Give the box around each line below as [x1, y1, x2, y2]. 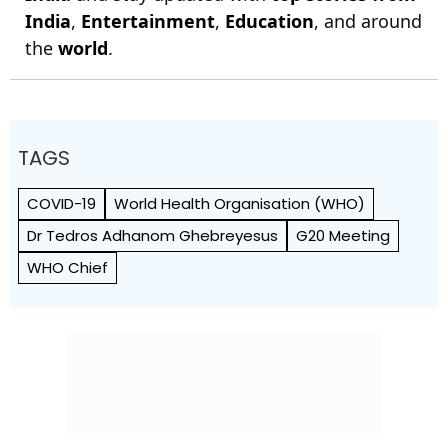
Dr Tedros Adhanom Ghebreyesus [27, 224, 278, 246]
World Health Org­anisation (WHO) [114, 192, 365, 214]
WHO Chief [27, 256, 108, 278]
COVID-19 [27, 192, 96, 214]
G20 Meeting [296, 224, 390, 246]
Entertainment [81, 8, 215, 33]
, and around [314, 8, 422, 33]
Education [225, 8, 314, 33]
